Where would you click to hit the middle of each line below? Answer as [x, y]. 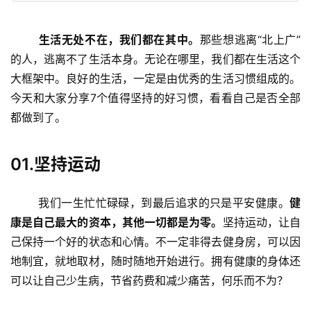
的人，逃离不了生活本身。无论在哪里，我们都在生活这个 [155, 59]
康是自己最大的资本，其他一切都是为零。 [117, 222]
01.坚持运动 [56, 165]
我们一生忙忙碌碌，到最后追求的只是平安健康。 [164, 203]
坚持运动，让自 [262, 222]
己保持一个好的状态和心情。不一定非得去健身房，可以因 [155, 242]
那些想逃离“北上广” [250, 40]
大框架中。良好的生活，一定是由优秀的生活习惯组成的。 [155, 79]
